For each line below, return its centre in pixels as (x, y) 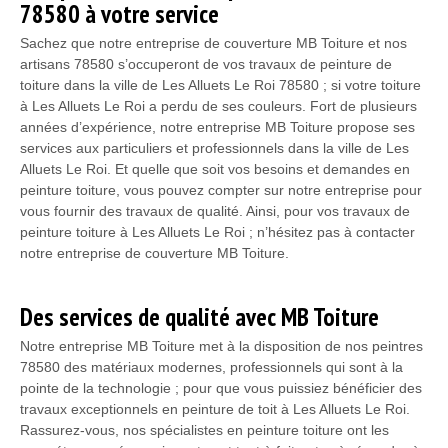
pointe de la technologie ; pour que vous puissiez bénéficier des (221, 387)
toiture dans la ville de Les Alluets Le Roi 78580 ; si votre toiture (220, 84)
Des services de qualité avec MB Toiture (199, 316)
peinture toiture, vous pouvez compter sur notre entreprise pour (221, 189)
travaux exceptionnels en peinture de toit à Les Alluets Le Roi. (215, 408)
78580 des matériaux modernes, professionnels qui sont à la (211, 366)
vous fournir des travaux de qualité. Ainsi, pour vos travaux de (215, 210)
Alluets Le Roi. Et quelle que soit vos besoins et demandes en (215, 168)
